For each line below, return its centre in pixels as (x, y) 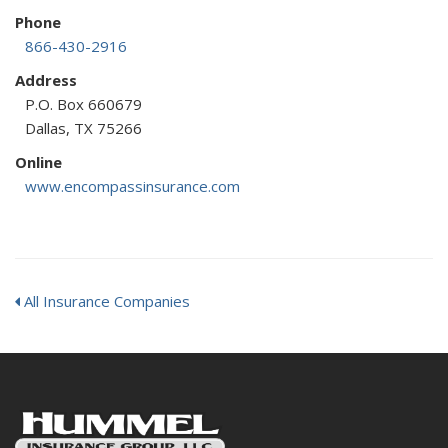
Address (46, 80)
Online (38, 162)
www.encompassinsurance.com (132, 186)
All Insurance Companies (105, 301)
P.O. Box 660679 (83, 104)
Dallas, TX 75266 (83, 128)
